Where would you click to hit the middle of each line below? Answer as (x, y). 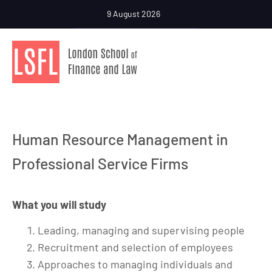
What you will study (59, 205)
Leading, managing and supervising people (141, 230)
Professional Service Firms (100, 163)
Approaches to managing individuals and (135, 264)
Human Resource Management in (120, 139)
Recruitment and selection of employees (135, 247)
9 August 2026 (134, 14)
